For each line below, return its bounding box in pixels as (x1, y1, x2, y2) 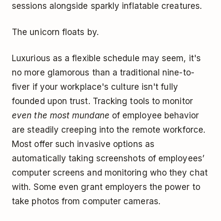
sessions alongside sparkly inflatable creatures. (12, 1, 202, 11)
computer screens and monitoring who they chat (12, 168, 208, 178)
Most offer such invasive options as (12, 139, 154, 149)
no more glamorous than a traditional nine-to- (12, 68, 194, 78)
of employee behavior (109, 110, 199, 121)
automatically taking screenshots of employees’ (12, 153, 204, 164)
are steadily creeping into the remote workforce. (12, 125, 206, 135)
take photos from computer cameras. (12, 196, 160, 207)
